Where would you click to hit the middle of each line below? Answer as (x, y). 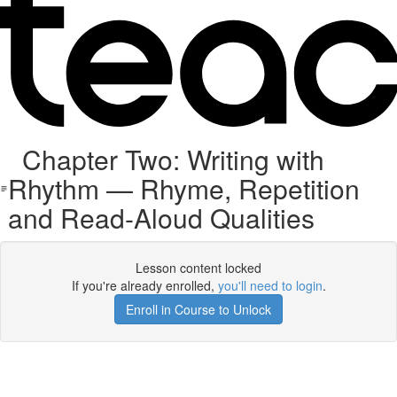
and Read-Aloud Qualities (162, 218)
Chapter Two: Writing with (167, 159)
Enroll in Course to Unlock (198, 309)
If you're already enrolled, (144, 285)
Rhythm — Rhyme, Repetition (184, 188)
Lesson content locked (198, 268)
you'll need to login (270, 285)
